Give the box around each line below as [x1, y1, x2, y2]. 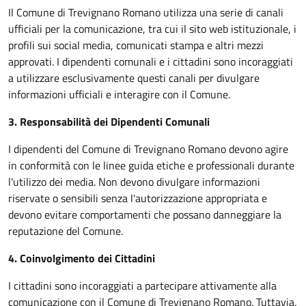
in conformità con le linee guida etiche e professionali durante [8, 157, 294, 173]
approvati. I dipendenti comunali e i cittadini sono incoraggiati [8, 53, 293, 70]
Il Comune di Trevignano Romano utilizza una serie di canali [8, 4, 283, 20]
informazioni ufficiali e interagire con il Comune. [8, 86, 230, 102]
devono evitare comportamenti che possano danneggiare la [8, 206, 281, 223]
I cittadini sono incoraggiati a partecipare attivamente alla [8, 277, 277, 294]
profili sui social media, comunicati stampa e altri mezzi [8, 37, 264, 53]
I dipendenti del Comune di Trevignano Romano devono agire [8, 141, 288, 157]
